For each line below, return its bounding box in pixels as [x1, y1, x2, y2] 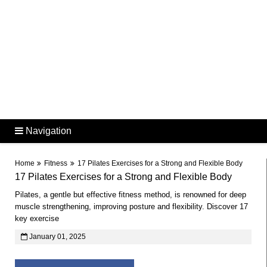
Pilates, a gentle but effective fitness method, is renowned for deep [15, 190, 246, 199]
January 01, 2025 [27, 232, 86, 241]
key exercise [15, 214, 59, 223]
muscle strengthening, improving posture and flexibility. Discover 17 [15, 202, 248, 211]
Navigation [23, 126, 72, 136]
